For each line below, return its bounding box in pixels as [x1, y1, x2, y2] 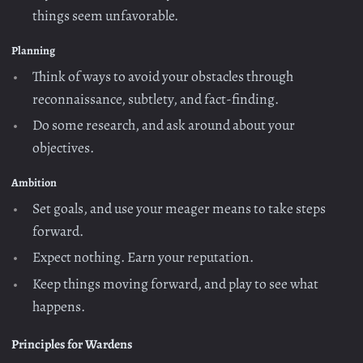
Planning [11, 43, 55, 59]
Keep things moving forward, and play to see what [32, 273, 319, 293]
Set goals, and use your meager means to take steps [32, 199, 327, 218]
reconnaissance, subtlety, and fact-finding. [32, 88, 280, 109]
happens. [32, 296, 86, 316]
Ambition [11, 175, 57, 191]
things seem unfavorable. [32, 6, 179, 26]
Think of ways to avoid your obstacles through [32, 66, 294, 86]
